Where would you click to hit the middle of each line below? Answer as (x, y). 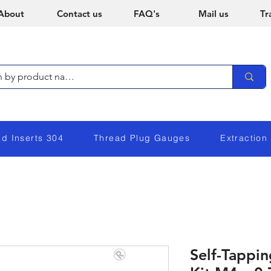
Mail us (214, 14)
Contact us (79, 14)
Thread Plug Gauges (142, 138)
